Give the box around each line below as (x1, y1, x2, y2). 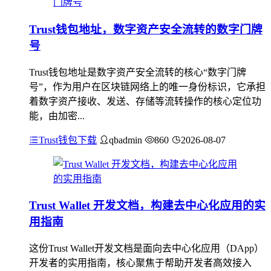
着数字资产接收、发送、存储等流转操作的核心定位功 (29, 96, 261, 106)
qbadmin (109, 134, 142, 145)
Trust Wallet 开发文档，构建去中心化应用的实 (29, 199, 266, 212)
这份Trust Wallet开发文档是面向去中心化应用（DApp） (29, 243, 264, 254)
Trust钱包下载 (39, 134, 97, 145)
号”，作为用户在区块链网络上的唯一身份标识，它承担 (29, 81, 266, 92)
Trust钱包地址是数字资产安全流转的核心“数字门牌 (29, 67, 246, 77)
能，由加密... (29, 110, 85, 121)
